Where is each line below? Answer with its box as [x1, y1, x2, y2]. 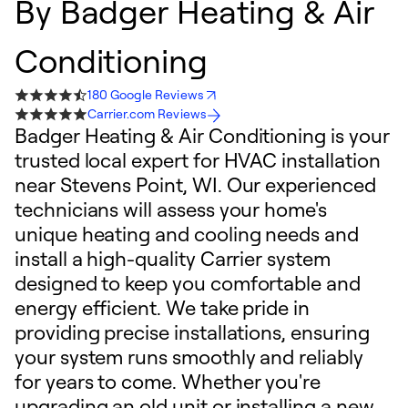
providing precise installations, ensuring [15, 320, 370, 344]
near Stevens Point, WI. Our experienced [15, 172, 376, 197]
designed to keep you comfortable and [15, 270, 361, 295]
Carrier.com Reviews [87, 106, 207, 121]
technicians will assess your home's [15, 197, 327, 221]
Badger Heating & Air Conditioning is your [15, 123, 390, 148]
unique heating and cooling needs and [15, 221, 359, 246]
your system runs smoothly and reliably [15, 344, 363, 369]
